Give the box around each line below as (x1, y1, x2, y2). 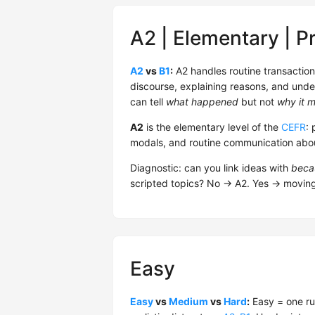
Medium (169, 295, 208, 307)
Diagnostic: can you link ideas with (130, 162, 291, 174)
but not (238, 96, 277, 108)
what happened (166, 96, 238, 108)
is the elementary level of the (143, 121, 281, 133)
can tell (130, 96, 166, 108)
